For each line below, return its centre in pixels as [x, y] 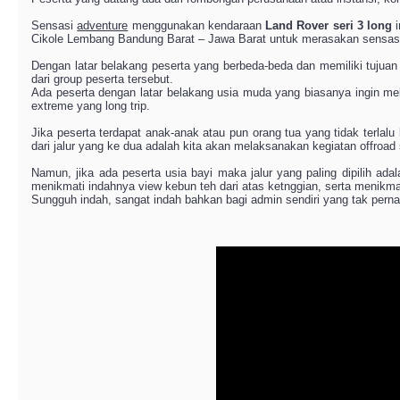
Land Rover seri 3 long [329, 25]
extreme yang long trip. [91, 106]
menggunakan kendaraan [197, 25]
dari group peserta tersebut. [102, 79]
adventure [103, 25]
